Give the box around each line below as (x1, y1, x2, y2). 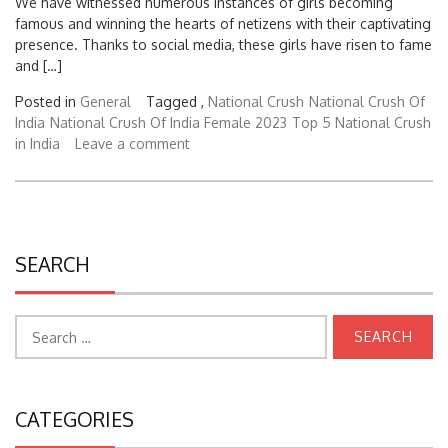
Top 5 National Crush (292, 113, 431, 131)
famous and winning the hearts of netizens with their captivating (15, 14, 431, 32)
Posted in (15, 92, 80, 110)
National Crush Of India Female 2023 (50, 113, 287, 131)
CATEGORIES (15, 406, 134, 432)
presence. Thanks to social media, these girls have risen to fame (15, 35, 432, 53)
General (80, 92, 131, 110)
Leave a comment (75, 134, 190, 152)
